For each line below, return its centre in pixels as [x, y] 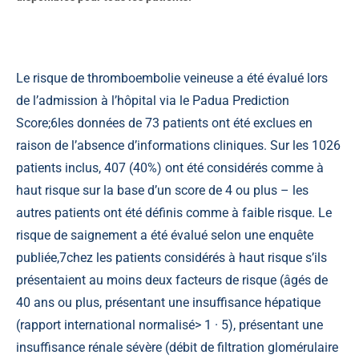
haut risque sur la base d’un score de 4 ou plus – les [162, 190]
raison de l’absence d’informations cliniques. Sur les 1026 [178, 145]
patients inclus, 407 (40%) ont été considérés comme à [170, 167]
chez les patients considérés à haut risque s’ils [197, 257]
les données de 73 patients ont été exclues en [185, 123]
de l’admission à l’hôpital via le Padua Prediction [153, 100]
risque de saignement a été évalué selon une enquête [165, 235]
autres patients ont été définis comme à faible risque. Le [174, 212]
